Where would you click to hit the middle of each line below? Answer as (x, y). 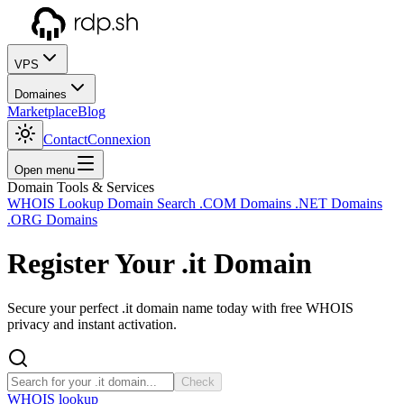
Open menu (45, 170)
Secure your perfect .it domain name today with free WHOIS (180, 308)
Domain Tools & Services (81, 187)
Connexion (119, 139)
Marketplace (42, 111)
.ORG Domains (52, 220)
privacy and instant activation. (92, 324)
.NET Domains (339, 203)
